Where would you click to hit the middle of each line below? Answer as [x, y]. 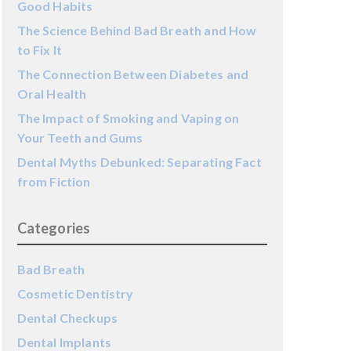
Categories [54, 228]
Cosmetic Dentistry [75, 293]
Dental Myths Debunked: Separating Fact [139, 162]
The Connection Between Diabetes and [133, 74]
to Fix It [40, 50]
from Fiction [54, 181]
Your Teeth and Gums [80, 138]
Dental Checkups [67, 318]
